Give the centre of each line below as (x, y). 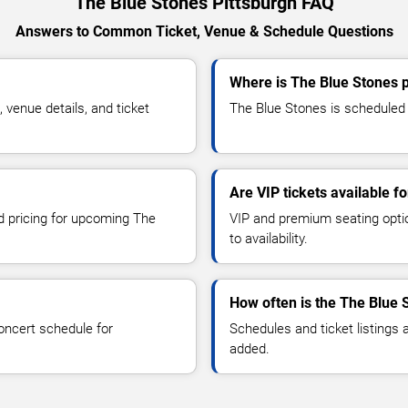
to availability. (269, 238)
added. (250, 348)
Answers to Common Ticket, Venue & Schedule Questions (204, 31)
